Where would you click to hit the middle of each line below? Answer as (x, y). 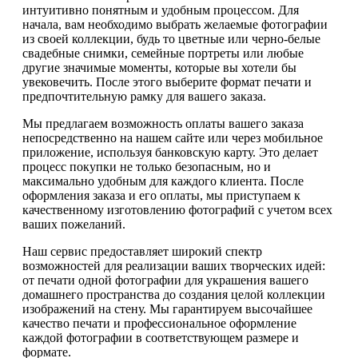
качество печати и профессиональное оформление (159, 323)
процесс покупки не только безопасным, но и (147, 166)
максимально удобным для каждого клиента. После (163, 181)
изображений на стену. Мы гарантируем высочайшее (167, 308)
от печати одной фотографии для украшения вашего (165, 280)
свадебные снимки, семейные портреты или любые (163, 53)
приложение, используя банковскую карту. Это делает (170, 152)
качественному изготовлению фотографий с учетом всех (177, 209)
